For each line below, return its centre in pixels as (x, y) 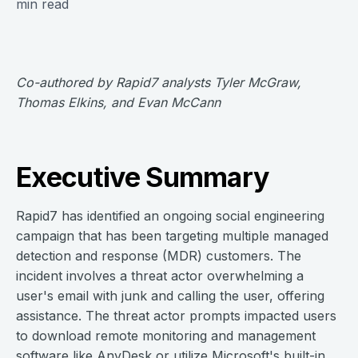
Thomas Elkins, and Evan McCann (118, 102)
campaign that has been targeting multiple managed (172, 236)
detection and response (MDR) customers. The (159, 256)
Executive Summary (143, 177)
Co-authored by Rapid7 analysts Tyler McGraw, (159, 82)
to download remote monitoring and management (166, 336)
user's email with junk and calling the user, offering (170, 296)
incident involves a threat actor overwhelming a (160, 276)
